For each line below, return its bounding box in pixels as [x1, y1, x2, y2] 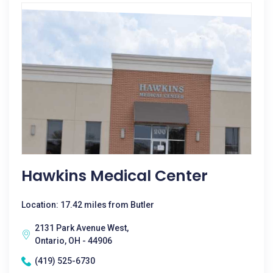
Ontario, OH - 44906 [35, 236, 112, 246]
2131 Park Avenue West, [35, 223, 129, 233]
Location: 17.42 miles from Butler [21, 200, 154, 210]
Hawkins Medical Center [21, 165, 208, 186]
